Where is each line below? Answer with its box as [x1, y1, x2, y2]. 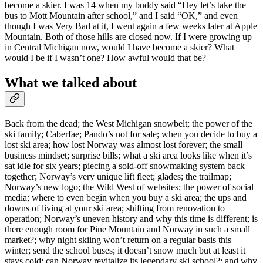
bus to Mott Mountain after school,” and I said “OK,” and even [5, 10, 238, 21]
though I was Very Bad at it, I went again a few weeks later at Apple [5, 21, 257, 31]
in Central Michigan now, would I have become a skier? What [5, 42, 234, 52]
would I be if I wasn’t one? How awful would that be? [5, 52, 206, 63]
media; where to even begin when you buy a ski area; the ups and [5, 192, 247, 203]
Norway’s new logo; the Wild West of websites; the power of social [5, 181, 254, 192]
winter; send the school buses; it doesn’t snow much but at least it [5, 245, 245, 255]
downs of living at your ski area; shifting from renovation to [5, 203, 225, 213]
